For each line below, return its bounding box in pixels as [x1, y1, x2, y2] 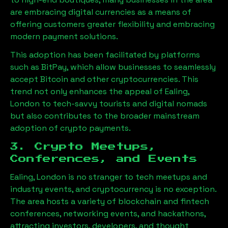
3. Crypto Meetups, [10, 142, 157, 151]
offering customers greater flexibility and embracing [10, 19, 215, 30]
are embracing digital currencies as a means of [10, 7, 191, 17]
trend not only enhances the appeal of [10, 86, 165, 97]
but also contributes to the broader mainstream [10, 110, 199, 121]
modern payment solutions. [10, 31, 118, 42]
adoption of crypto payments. [10, 123, 131, 133]
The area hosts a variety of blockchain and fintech [10, 196, 209, 207]
